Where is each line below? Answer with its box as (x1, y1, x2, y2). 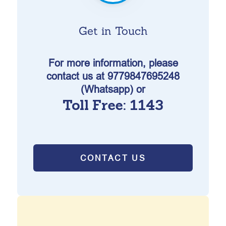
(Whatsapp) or (81, 82, 145, 96)
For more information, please (48, 56, 178, 70)
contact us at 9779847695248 (46, 69, 180, 83)
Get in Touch (78, 24, 148, 38)
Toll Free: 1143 (63, 95, 163, 115)
